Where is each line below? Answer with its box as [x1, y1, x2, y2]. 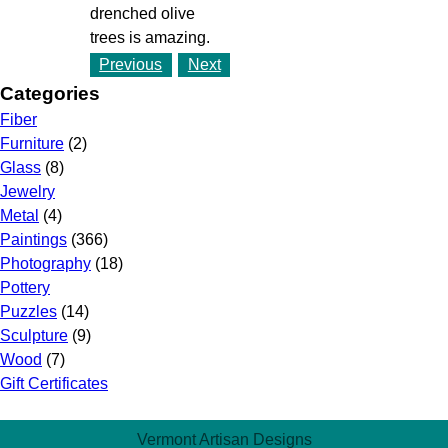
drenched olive [89, 4, 195, 22]
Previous [99, 55, 163, 73]
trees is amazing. [89, 28, 210, 46]
